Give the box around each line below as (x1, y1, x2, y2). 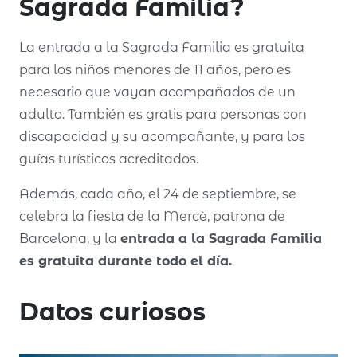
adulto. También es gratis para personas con (19, 106, 307, 122)
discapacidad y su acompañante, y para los (19, 128, 305, 144)
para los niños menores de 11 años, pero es (19, 61, 291, 77)
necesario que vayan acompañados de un (19, 84, 296, 100)
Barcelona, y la (19, 230, 120, 246)
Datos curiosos (19, 296, 206, 327)
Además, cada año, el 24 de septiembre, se (19, 186, 296, 202)
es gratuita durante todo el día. (19, 253, 232, 269)
